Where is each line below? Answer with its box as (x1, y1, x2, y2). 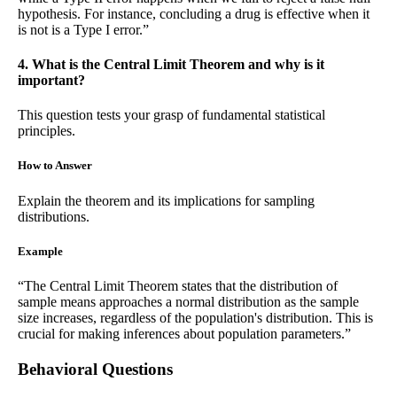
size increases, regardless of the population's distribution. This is (18, 309, 373, 325)
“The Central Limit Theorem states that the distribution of (18, 277, 338, 293)
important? (18, 72, 85, 88)
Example (18, 244, 63, 258)
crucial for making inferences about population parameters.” (18, 325, 351, 341)
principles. (18, 123, 75, 139)
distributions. (18, 208, 90, 224)
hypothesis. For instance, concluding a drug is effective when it (18, 5, 370, 21)
